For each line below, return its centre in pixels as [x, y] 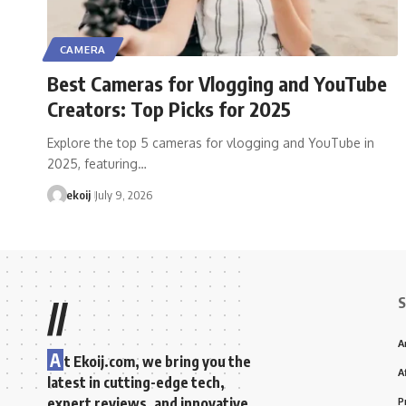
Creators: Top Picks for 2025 [169, 108]
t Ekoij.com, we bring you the [158, 361]
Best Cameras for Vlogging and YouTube [217, 83]
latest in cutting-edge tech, [136, 382]
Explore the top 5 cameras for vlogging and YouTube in [211, 142]
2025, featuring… [97, 163]
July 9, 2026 [123, 194]
